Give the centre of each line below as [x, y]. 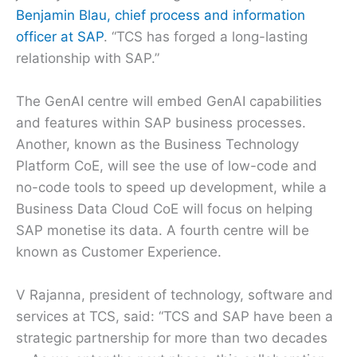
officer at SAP [60, 36]
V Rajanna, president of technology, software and [175, 294]
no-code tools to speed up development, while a [171, 187]
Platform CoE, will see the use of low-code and [167, 165]
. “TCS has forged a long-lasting [206, 36]
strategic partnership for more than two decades [172, 337]
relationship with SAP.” [88, 58]
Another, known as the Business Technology [157, 144]
